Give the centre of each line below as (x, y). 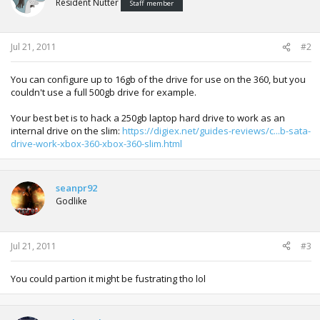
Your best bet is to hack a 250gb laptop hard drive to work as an (148, 118)
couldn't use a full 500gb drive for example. (104, 92)
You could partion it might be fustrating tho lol (108, 278)
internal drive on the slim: (66, 131)
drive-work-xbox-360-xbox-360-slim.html (96, 144)
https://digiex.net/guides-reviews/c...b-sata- (216, 131)
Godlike (71, 201)
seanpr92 (76, 188)
